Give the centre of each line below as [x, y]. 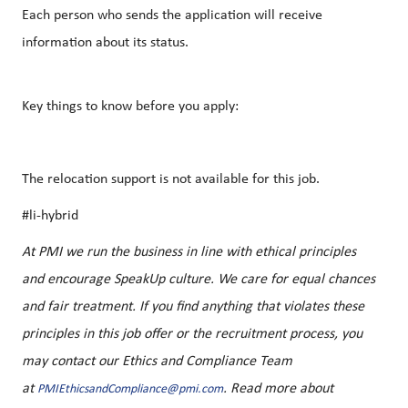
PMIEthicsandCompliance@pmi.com [130, 390]
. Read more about [278, 389]
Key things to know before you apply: [130, 107]
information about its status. [105, 43]
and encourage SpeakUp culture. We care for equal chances [199, 280]
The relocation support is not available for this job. [171, 180]
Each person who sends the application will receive [172, 16]
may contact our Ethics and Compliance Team [157, 362]
